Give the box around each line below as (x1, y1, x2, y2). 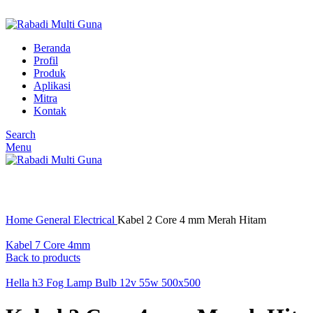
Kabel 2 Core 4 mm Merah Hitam (117, 214, 266, 226)
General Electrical (36, 214, 117, 226)
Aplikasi (34, 80, 71, 92)
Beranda (34, 42, 71, 54)
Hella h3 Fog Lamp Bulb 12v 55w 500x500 (6, 277, 201, 289)
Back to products (6, 252, 80, 263)
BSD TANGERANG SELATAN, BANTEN (6, 6, 214, 17)
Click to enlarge (6, 201, 75, 213)
